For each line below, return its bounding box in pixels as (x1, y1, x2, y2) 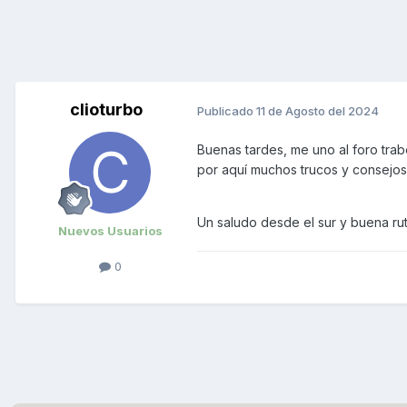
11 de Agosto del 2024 (256, 103, 379, 118)
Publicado (197, 103, 256, 118)
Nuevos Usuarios (57, 223, 163, 239)
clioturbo (70, 100, 143, 120)
